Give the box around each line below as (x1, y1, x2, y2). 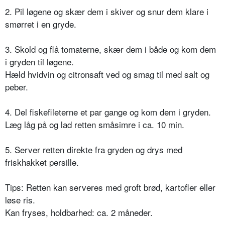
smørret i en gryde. (5, 18, 76, 31)
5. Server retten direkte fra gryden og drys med (5, 143, 182, 156)
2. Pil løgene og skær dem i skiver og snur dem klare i (5, 5, 208, 18)
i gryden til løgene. (5, 55, 74, 68)
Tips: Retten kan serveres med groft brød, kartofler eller (5, 181, 215, 194)
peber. (5, 80, 28, 93)
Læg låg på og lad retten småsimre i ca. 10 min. (5, 118, 184, 131)
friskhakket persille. (5, 156, 79, 169)
